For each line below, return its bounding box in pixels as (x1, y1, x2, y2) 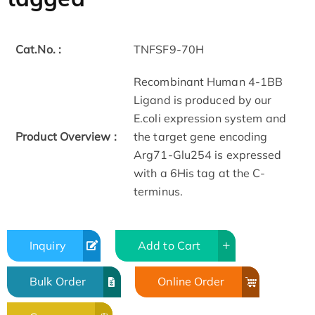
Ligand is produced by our (134, 93, 272, 108)
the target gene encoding (134, 129, 268, 144)
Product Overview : (15, 129, 117, 144)
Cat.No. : (15, 42, 61, 57)
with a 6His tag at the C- (134, 166, 266, 181)
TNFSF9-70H (134, 42, 204, 57)
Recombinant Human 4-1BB (134, 75, 283, 89)
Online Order (157, 274, 225, 289)
